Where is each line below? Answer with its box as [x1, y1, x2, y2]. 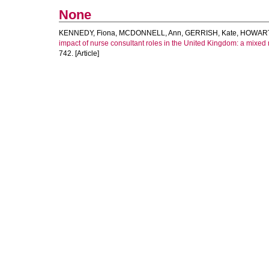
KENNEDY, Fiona [59, 29, 115, 37]
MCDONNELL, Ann [119, 29, 181, 37]
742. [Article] [59, 49, 99, 58]
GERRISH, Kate [185, 29, 237, 37]
